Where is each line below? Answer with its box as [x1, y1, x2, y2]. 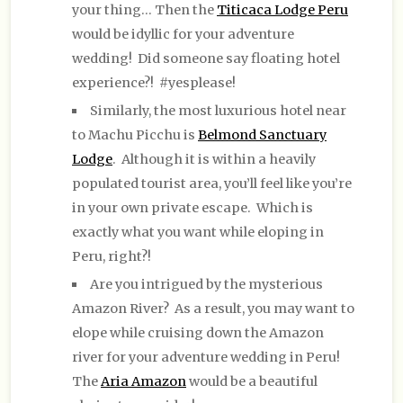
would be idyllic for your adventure [72, 25, 294, 42]
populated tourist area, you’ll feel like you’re [72, 175, 352, 192]
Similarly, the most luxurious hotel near [90, 102, 347, 119]
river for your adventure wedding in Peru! [72, 348, 343, 365]
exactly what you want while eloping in [72, 223, 324, 240]
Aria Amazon [101, 372, 186, 390]
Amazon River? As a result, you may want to [72, 300, 354, 317]
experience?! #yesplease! [72, 74, 236, 91]
